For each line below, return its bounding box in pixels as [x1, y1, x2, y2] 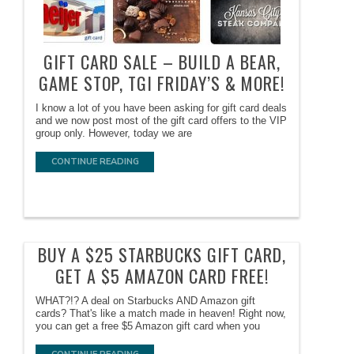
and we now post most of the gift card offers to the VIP [36, 115, 288, 127]
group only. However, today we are [36, 127, 193, 140]
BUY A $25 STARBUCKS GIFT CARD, [37, 242, 286, 268]
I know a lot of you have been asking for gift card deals [36, 102, 288, 115]
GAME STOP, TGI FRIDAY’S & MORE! [39, 70, 285, 96]
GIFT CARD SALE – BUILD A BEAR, [43, 49, 281, 75]
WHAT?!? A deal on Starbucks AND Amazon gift [36, 295, 256, 307]
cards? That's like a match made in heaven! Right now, [36, 307, 287, 320]
